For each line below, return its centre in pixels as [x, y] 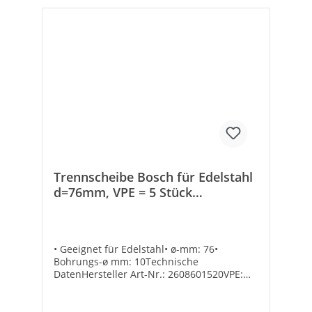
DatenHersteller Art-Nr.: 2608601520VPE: [148, 274]
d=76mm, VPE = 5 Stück [123, 193]
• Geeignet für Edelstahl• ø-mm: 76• [136, 249]
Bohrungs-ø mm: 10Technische [126, 262]
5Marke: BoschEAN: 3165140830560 [136, 287]
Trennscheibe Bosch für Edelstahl [153, 177]
